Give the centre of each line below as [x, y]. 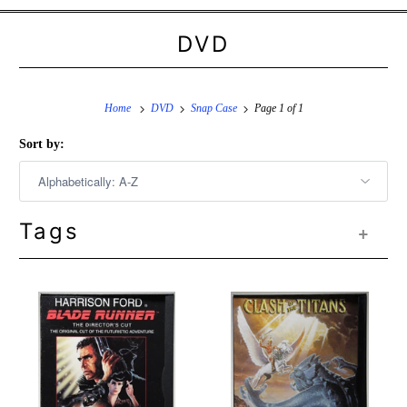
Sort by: [42, 144]
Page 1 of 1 [277, 109]
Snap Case [213, 109]
